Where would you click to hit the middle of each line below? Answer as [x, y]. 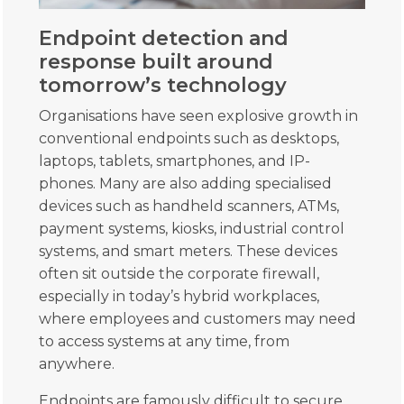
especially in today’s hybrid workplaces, [179, 296]
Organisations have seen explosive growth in [199, 115]
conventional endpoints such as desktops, [189, 138]
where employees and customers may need [198, 318]
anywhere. [77, 363]
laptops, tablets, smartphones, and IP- [175, 161]
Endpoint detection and [164, 38]
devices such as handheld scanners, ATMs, [189, 206]
